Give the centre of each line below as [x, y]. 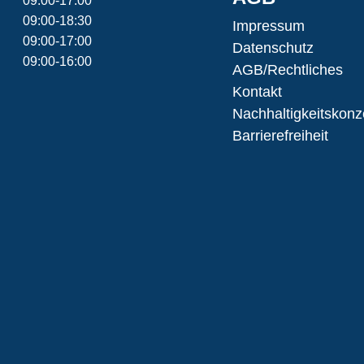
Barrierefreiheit [280, 136]
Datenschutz [273, 48]
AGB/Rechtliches [288, 70]
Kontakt [257, 92]
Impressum [269, 26]
